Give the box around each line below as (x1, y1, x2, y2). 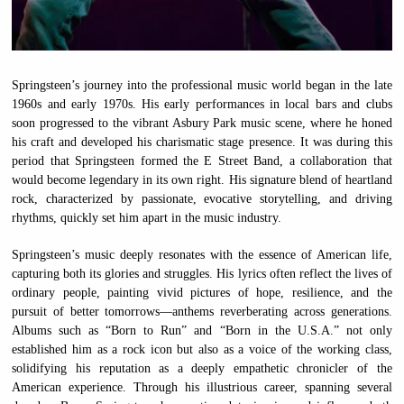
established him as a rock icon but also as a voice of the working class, (12, 342, 392, 356)
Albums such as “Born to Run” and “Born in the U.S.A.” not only (12, 323, 392, 337)
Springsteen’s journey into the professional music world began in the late (12, 78, 392, 92)
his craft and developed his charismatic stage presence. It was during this (12, 134, 392, 149)
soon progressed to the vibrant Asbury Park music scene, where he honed (12, 115, 392, 130)
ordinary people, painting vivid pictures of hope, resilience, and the (12, 285, 392, 299)
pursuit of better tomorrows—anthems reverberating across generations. (12, 304, 392, 318)
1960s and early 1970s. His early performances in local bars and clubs (12, 96, 392, 111)
